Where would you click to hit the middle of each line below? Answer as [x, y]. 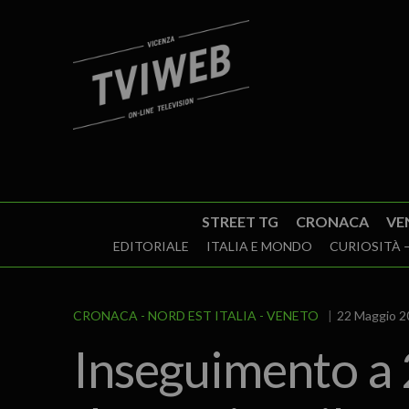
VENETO [292, 315]
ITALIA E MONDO [259, 246]
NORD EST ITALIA [202, 315]
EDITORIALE [151, 246]
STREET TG [240, 221]
